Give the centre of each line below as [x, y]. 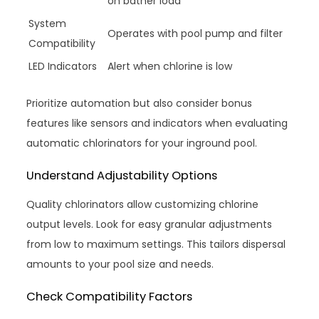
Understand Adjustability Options [122, 176]
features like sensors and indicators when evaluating [157, 124]
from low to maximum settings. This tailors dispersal [156, 245]
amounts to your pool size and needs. [120, 265]
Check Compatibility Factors [110, 297]
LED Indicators [63, 67]
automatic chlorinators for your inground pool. [142, 143]
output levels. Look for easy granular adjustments [150, 225]
